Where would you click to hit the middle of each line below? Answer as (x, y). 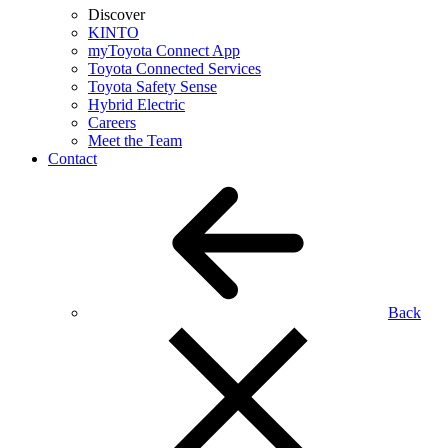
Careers (112, 122)
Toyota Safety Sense (152, 86)
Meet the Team (135, 140)
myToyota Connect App (164, 50)
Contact (72, 158)
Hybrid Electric (136, 104)
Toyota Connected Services (174, 68)
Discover (116, 14)
